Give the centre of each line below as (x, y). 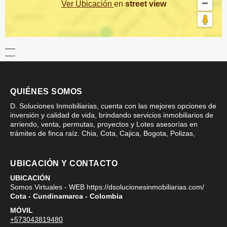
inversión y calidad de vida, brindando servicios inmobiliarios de (112, 115)
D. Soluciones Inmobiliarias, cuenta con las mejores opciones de (113, 106)
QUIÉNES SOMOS (46, 91)
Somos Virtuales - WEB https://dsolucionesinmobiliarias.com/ (107, 187)
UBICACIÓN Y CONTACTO (64, 163)
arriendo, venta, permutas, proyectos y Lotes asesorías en (104, 124)
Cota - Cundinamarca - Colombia (66, 196)
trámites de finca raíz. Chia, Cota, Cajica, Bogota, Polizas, (103, 133)
